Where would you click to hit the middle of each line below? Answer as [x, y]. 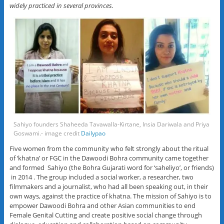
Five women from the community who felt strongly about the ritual [109, 149]
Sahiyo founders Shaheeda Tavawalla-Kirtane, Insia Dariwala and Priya [112, 124]
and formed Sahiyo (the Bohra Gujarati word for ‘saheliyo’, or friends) [111, 168]
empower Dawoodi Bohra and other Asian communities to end [102, 206]
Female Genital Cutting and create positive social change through [105, 215]
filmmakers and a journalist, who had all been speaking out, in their [108, 187]
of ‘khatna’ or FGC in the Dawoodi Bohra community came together [109, 158]
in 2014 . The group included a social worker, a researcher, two [101, 177]
